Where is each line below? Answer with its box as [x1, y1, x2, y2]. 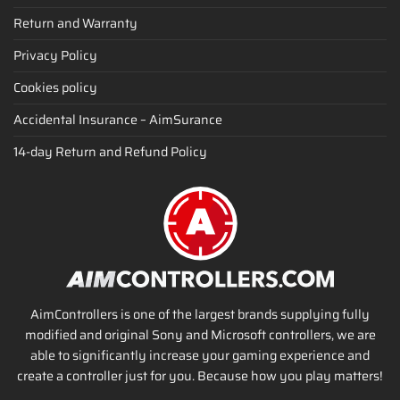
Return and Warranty [13, 12, 137, 33]
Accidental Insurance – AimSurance [13, 109, 222, 129]
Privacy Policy [13, 45, 97, 65]
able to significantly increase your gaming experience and [30, 346, 370, 366]
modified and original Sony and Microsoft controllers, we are [24, 325, 376, 346]
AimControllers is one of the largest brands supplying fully [30, 304, 370, 325]
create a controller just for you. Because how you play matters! [17, 366, 383, 387]
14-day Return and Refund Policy [13, 141, 207, 162]
